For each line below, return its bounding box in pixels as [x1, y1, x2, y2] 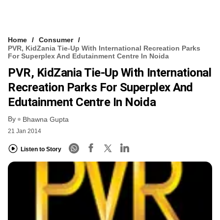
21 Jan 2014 [8, 128, 41, 135]
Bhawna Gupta [23, 115, 69, 124]
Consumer [39, 35, 73, 44]
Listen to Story [21, 145, 61, 153]
